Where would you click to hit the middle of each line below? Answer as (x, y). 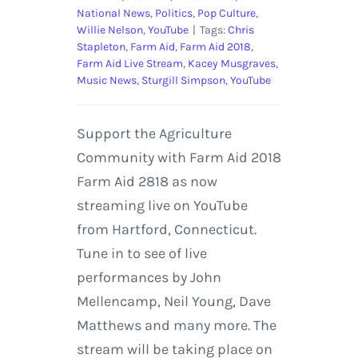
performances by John (149, 278)
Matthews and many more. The (176, 326)
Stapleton (101, 47)
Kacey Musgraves (231, 64)
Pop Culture (226, 14)
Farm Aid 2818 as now (147, 182)
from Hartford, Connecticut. (166, 230)
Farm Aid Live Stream (129, 64)
